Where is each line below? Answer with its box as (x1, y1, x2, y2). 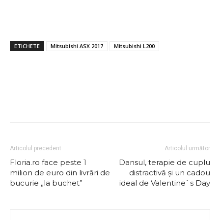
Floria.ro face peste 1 (10, 158, 86, 167)
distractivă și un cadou (129, 168, 210, 177)
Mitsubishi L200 (114, 42, 155, 50)
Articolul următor (165, 145, 210, 152)
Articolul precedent (10, 145, 61, 152)
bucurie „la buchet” (10, 178, 82, 188)
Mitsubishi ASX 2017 (51, 42, 103, 50)
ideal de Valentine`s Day (119, 178, 210, 188)
